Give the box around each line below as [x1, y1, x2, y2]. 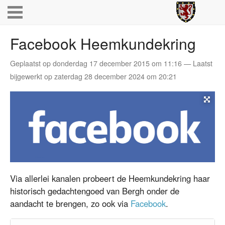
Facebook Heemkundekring [10, 33, 196, 54]
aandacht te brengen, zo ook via [10, 197, 131, 210]
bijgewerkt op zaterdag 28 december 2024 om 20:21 [10, 71, 177, 81]
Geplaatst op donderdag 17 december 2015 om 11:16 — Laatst [10, 58, 212, 68]
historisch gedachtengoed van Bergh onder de [10, 185, 179, 197]
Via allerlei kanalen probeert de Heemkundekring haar [10, 172, 210, 185]
